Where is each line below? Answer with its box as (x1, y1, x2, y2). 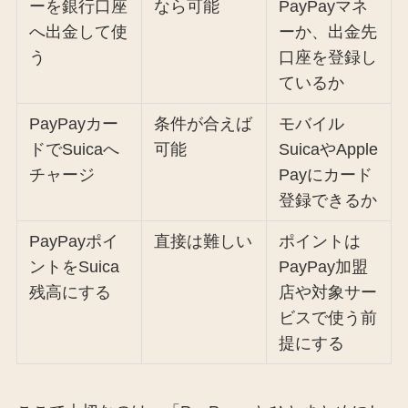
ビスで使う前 (279, 308, 378, 327)
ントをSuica (29, 257, 120, 276)
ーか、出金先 (279, 22, 378, 41)
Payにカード (279, 165, 373, 184)
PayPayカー (29, 114, 119, 133)
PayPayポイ (29, 231, 119, 250)
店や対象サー (279, 282, 378, 301)
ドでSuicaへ (29, 139, 120, 158)
